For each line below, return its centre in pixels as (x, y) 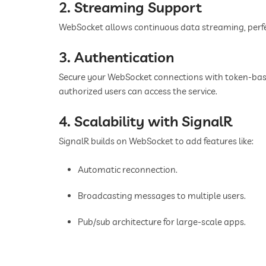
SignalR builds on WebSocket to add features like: (156, 141)
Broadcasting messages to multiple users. (162, 195)
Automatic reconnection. (128, 169)
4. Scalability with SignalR (145, 121)
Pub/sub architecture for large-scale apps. (162, 221)
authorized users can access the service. (138, 91)
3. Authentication (116, 57)
